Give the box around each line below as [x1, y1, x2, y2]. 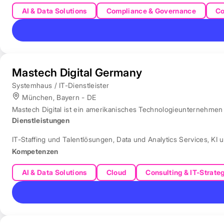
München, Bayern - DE [20, 93, 96, 102]
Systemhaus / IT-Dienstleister [12, 81, 109, 90]
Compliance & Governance [106, 6, 196, 15]
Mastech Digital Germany [12, 66, 142, 79]
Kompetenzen [12, 147, 58, 156]
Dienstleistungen [12, 116, 70, 125]
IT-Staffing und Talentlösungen [12, 135, 113, 144]
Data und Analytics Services [116, 135, 207, 144]
